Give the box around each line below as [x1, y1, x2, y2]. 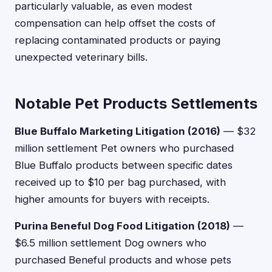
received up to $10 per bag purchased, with [15, 176, 226, 188]
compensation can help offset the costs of [15, 17, 216, 29]
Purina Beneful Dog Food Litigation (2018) [15, 220, 230, 232]
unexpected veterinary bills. [15, 51, 148, 63]
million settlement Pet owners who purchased [15, 142, 234, 154]
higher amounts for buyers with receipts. [15, 193, 209, 205]
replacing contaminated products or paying [15, 34, 220, 46]
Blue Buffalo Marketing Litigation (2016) [15, 125, 220, 137]
